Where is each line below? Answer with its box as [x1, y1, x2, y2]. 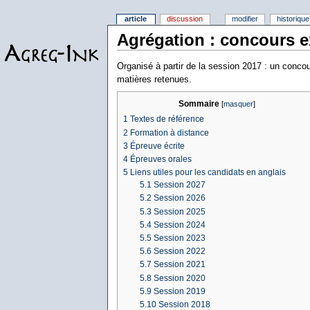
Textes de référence [129, 114, 204, 125]
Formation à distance [129, 127, 209, 138]
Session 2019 [153, 286, 206, 296]
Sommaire [179, 98, 220, 109]
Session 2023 [153, 233, 206, 244]
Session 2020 [153, 273, 206, 283]
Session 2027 [153, 180, 206, 190]
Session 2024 [153, 219, 206, 230]
